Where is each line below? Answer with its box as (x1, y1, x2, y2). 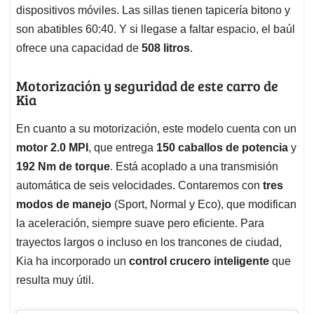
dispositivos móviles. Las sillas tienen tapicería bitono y (16, 4, 290, 16)
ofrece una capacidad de (16, 41, 142, 54)
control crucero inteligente (129, 254, 269, 267)
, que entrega (88, 141, 156, 153)
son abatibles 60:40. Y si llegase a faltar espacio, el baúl (16, 22, 295, 35)
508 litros (142, 41, 190, 54)
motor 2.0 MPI (16, 141, 88, 153)
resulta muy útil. (16, 273, 94, 286)
